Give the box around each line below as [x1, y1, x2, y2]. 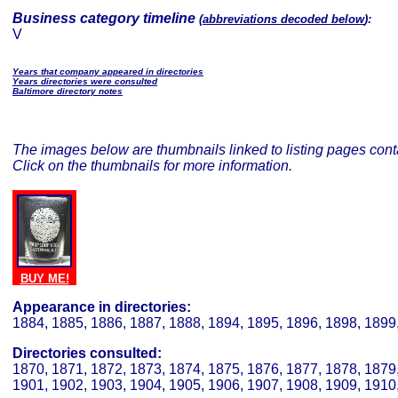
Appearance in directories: [12, 299, 191, 314]
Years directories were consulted [12, 76, 157, 86]
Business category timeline [12, 11, 199, 26]
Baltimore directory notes [12, 86, 123, 96]
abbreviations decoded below [203, 12, 364, 26]
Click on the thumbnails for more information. [12, 158, 292, 173]
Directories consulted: [12, 346, 162, 361]
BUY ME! [20, 272, 69, 285]
